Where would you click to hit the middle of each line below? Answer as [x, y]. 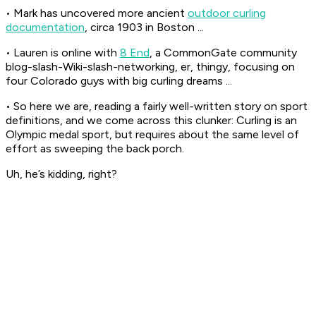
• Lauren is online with [63, 53]
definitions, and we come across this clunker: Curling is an [151, 121]
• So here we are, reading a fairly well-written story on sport [157, 107]
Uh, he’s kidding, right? [61, 174]
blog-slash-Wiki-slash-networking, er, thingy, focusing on [150, 67]
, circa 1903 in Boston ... [144, 28]
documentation [45, 28]
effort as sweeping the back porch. [95, 149]
